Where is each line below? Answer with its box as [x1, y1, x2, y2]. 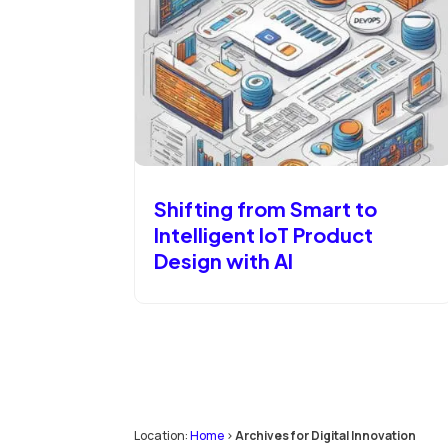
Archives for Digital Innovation [235, 426, 417, 444]
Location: [134, 426, 191, 444]
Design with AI [154, 248, 294, 274]
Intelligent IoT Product [154, 222, 374, 248]
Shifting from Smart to [154, 196, 378, 222]
